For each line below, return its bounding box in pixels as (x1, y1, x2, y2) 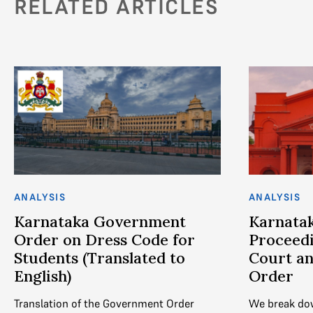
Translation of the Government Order (14, 296, 194, 311)
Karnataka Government (14, 212, 186, 232)
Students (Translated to (14, 248, 185, 268)
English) (14, 266, 71, 286)
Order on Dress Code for (14, 230, 195, 250)
